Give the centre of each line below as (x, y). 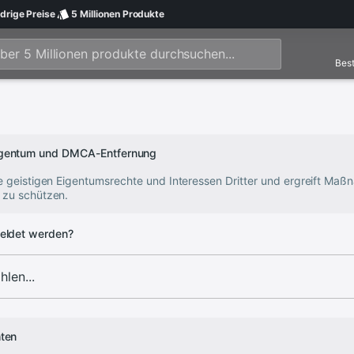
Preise (40, 14)
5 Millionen (96, 14)
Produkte (142, 14)
